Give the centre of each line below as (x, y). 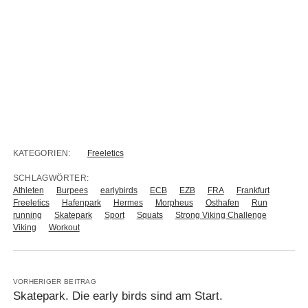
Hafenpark (81, 202)
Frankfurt (253, 190)
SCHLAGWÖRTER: (51, 178)
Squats (150, 215)
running (27, 215)
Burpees (72, 190)
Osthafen (222, 202)
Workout (64, 227)
